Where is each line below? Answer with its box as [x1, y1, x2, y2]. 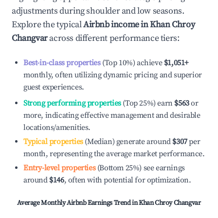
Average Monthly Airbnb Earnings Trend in [17, 199, 139, 207]
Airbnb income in [83, 19, 150, 30]
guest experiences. [23, 82, 84, 92]
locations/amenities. [23, 123, 91, 132]
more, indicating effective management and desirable [23, 110, 200, 120]
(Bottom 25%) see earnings [95, 163, 185, 173]
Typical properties [23, 137, 83, 146]
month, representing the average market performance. [23, 149, 205, 159]
